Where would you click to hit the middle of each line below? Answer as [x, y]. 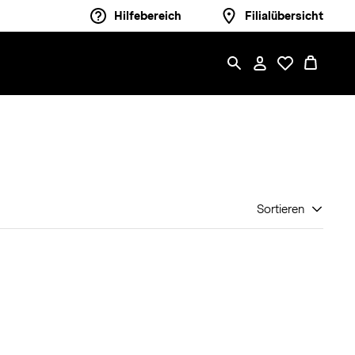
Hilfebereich [148, 16]
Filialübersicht [284, 16]
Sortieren [281, 209]
